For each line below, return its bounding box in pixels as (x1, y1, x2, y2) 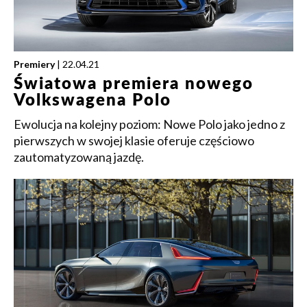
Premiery (14, 58, 55, 70)
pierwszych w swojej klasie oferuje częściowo (14, 132, 254, 148)
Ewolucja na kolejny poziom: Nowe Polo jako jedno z (14, 116, 285, 132)
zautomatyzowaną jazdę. (14, 149, 144, 164)
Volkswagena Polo (14, 92, 171, 109)
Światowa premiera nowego (14, 75, 254, 93)
